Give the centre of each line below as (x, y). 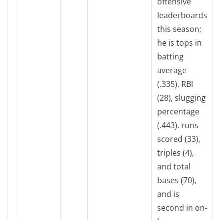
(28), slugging (181, 98)
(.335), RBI (175, 84)
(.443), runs (178, 125)
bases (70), (177, 180)
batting (170, 56)
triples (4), (176, 153)
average (172, 70)
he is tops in (179, 43)
